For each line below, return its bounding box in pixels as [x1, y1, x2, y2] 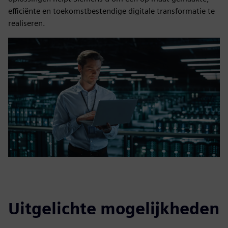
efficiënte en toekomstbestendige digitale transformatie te [8, 6, 215, 16]
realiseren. [8, 18, 45, 28]
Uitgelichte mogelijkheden [8, 198, 219, 218]
